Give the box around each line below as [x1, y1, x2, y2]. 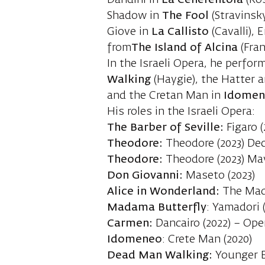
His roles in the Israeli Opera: [107, 106, 256, 118]
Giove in [107, 27, 152, 38]
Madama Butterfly [107, 202, 207, 214]
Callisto [167, 27, 209, 38]
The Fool [162, 11, 209, 22]
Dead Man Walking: [107, 250, 213, 261]
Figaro [224, 122, 258, 134]
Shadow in [107, 11, 163, 22]
